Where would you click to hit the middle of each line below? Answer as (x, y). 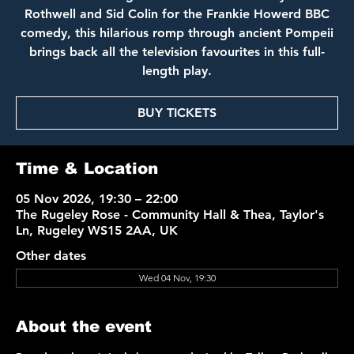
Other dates (51, 256)
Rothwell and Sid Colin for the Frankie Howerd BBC (177, 14)
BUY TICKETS (177, 113)
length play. (177, 71)
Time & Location (87, 169)
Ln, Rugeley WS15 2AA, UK (97, 231)
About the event (84, 327)
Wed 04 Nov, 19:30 (177, 278)
